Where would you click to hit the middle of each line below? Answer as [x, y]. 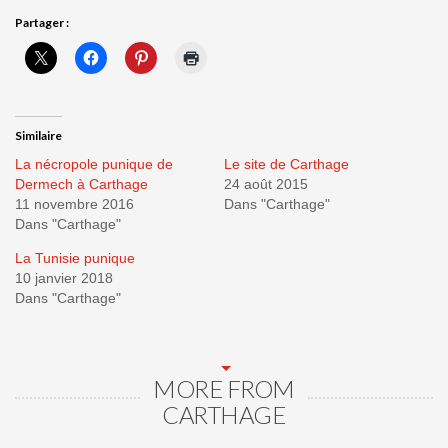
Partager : [42, 23]
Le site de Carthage [286, 164]
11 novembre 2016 [74, 204]
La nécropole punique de [94, 164]
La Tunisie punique [75, 258]
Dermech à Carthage [81, 184]
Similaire [38, 136]
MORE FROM [224, 389]
